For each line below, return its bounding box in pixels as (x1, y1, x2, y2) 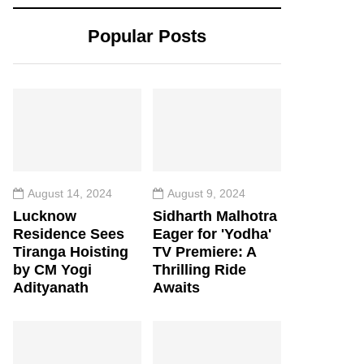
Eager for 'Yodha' (153, 226, 271, 243)
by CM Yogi (13, 262, 92, 279)
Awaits (153, 279, 200, 297)
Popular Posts (88, 26, 206, 46)
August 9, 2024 (167, 187, 245, 201)
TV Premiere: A (153, 244, 257, 261)
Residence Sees (13, 226, 124, 243)
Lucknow (13, 208, 76, 225)
